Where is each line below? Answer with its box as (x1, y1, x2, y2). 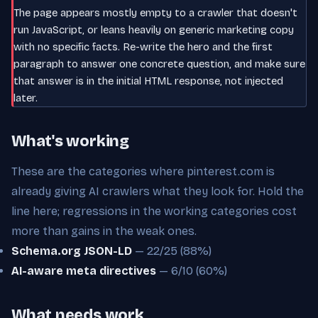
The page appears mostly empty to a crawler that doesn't (13, 6, 297, 19)
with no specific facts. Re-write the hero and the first (13, 40, 273, 53)
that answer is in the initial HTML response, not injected (13, 74, 283, 87)
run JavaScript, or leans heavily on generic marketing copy (13, 23, 294, 36)
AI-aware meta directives (11, 263, 156, 278)
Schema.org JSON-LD (11, 243, 132, 258)
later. (13, 91, 38, 104)
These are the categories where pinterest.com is (11, 164, 275, 178)
